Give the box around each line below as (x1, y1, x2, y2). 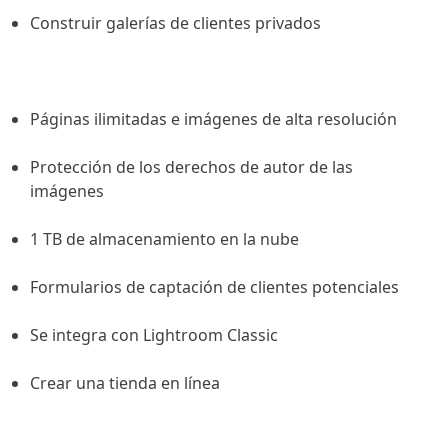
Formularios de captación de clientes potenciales (30, 276, 399, 299)
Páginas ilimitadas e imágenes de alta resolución (30, 108, 397, 131)
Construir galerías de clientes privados (30, 12, 321, 35)
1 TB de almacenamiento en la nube (30, 228, 299, 251)
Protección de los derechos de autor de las (30, 156, 353, 179)
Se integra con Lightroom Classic (30, 324, 278, 347)
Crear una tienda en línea (30, 372, 220, 395)
